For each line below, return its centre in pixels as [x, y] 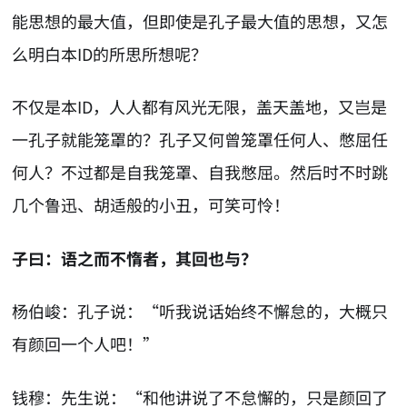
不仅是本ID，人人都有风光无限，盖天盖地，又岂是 [200, 107]
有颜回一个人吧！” [86, 344]
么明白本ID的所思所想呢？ [110, 53]
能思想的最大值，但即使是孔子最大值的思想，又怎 [200, 20]
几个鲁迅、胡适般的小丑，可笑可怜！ [151, 205]
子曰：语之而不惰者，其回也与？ [135, 258]
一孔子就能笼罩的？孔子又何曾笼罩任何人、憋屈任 [200, 139]
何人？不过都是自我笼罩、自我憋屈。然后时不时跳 [200, 172]
